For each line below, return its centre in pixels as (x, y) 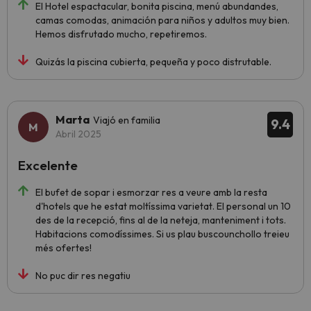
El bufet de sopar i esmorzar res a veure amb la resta (151, 192)
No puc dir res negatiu (83, 276)
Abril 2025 (78, 134)
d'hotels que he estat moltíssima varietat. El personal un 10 (163, 206)
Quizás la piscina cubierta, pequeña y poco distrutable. (153, 62)
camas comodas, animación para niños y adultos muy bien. (162, 20)
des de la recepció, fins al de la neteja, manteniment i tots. (161, 220)
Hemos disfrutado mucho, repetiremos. (121, 34)
